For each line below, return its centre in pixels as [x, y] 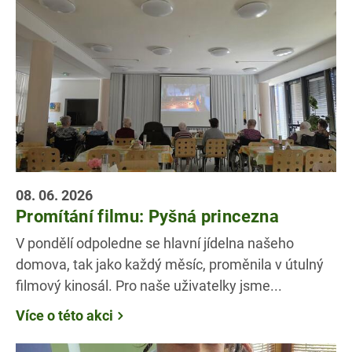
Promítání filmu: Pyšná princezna [147, 216]
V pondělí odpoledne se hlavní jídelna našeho [155, 243]
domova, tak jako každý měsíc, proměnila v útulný [170, 264]
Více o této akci [64, 315]
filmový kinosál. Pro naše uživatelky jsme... [149, 286]
